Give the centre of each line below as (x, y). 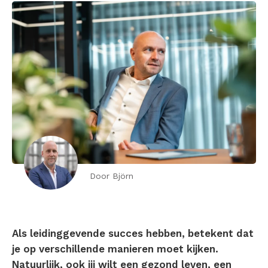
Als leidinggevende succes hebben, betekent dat (133, 234)
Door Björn (112, 176)
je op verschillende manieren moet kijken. (115, 249)
